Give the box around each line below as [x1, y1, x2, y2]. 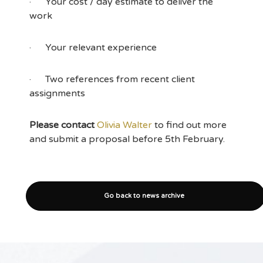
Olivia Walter [97, 119, 154, 131]
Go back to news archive [104, 192, 184, 200]
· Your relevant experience [29, 42, 157, 53]
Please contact [29, 119, 95, 131]
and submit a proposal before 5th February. [29, 133, 225, 145]
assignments [29, 87, 85, 99]
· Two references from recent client [29, 73, 195, 85]
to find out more [154, 119, 227, 131]
